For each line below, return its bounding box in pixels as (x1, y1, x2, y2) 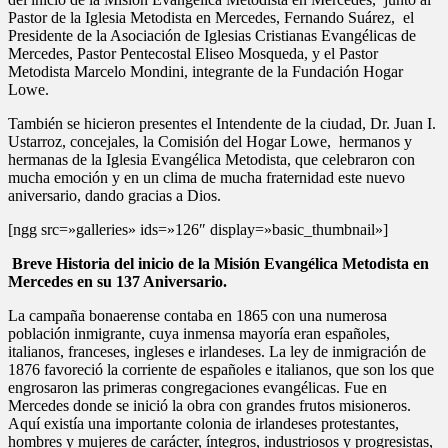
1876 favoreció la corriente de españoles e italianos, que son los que (8, 360, 434, 378)
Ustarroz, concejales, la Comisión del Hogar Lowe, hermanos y (8, 132, 412, 150)
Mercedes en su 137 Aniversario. (8, 272, 227, 290)
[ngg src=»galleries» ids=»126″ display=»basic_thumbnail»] (8, 220, 388, 238)
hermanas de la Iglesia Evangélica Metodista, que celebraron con (8, 150, 415, 168)
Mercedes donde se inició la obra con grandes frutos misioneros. (8, 396, 411, 414)
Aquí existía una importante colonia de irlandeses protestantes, (8, 414, 399, 432)
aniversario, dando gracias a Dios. (8, 186, 221, 204)
